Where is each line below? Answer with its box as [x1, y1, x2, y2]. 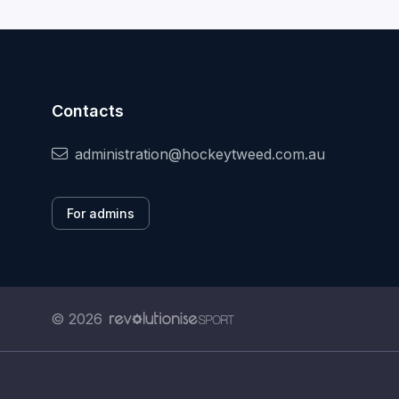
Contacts [52, 102, 124, 121]
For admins [67, 206, 134, 222]
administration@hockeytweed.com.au [75, 145, 325, 164]
